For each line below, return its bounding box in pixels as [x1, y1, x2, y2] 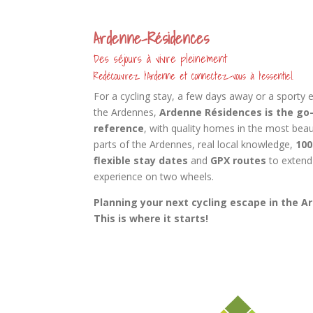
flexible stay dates [94, 153, 189, 167]
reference [94, 121, 145, 135]
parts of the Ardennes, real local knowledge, [94, 137, 296, 151]
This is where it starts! [94, 211, 209, 225]
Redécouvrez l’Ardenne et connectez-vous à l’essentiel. [94, 68, 294, 84]
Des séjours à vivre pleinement [94, 49, 228, 68]
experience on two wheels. [94, 169, 214, 183]
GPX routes [210, 153, 267, 167]
